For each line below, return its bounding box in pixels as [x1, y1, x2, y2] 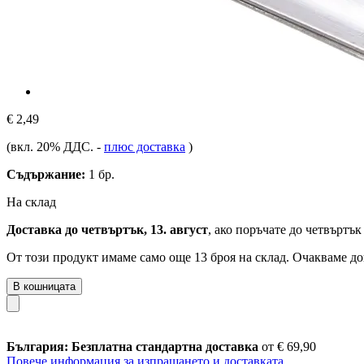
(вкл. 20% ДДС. [6, 139, 97, 154]
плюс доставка [104, 139, 185, 154]
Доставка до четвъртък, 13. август [6, 222, 208, 236]
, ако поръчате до [208, 222, 305, 236]
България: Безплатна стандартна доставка [6, 339, 262, 353]
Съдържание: [6, 167, 85, 181]
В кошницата [13, 279, 76, 292]
